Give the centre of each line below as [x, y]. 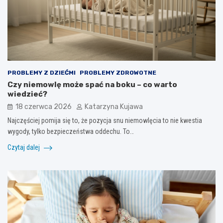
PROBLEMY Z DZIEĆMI [42, 73]
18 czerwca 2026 [44, 107]
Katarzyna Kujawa [114, 107]
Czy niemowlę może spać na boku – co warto [92, 85]
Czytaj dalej [24, 148]
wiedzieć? [27, 94]
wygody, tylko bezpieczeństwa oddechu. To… [71, 132]
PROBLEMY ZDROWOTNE [118, 73]
